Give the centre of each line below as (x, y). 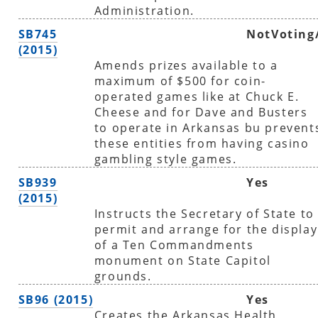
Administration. (144, 10)
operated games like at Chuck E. (197, 96)
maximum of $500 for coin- (180, 81)
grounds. (123, 276)
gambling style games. (165, 159)
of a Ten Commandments (174, 245)
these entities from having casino (202, 143)
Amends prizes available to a (186, 65)
